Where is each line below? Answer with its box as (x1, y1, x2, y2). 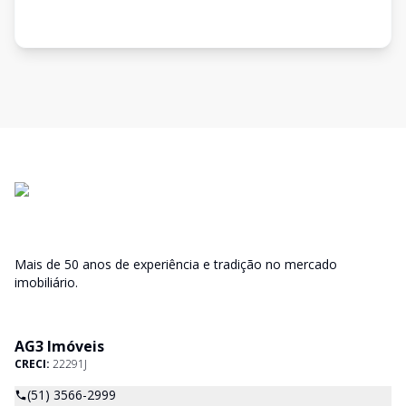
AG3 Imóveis (14, 336, 104, 356)
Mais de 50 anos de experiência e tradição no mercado (14, 256, 337, 273)
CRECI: (14, 356, 53, 372)
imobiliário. (14, 274, 78, 291)
